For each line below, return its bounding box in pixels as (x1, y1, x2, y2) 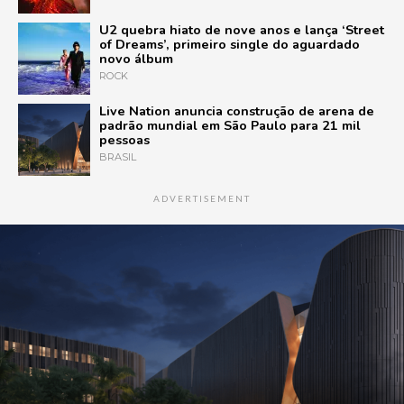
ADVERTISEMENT (153, 192, 251, 204)
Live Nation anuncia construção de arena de (99, 101, 374, 120)
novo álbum (99, 49, 173, 68)
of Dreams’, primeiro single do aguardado (99, 34, 360, 53)
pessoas (99, 130, 150, 149)
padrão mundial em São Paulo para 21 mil (99, 115, 361, 134)
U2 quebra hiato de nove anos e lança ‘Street (99, 20, 384, 39)
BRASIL (99, 150, 136, 163)
